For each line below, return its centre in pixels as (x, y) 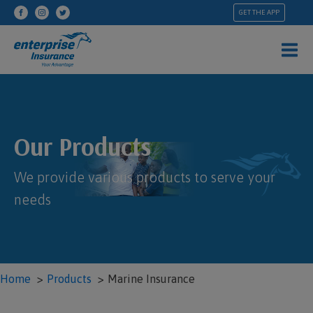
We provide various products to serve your (145, 177)
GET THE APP (259, 12)
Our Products (82, 146)
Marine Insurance (151, 279)
